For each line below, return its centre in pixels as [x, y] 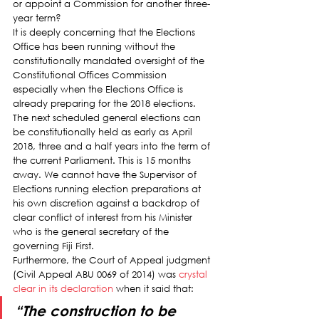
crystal [194, 274]
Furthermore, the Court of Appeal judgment [113, 260]
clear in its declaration [63, 289]
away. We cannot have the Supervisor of [106, 175]
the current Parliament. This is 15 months [103, 161]
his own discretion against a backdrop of [108, 203]
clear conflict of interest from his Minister [104, 218]
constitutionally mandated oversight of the [110, 61]
